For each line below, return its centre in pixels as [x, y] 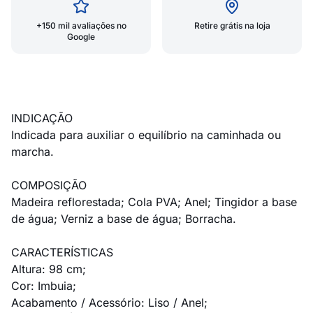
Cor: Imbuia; [44, 286]
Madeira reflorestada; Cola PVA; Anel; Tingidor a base [154, 202]
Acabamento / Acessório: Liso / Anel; [109, 303]
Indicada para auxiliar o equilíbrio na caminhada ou [146, 135]
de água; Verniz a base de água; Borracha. [124, 219]
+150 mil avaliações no [81, 26]
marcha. [32, 152]
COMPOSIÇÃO [49, 185]
